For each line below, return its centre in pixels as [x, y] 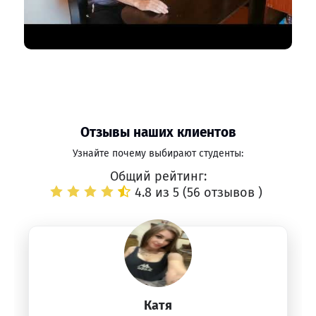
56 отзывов [222, 193]
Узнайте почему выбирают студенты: [158, 153]
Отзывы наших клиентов [158, 132]
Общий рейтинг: [158, 176]
